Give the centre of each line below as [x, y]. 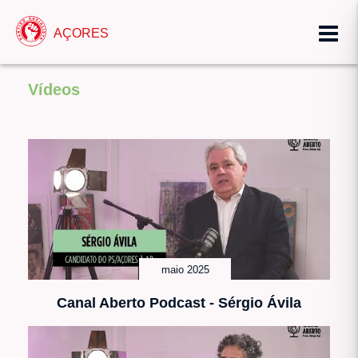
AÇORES [81, 32]
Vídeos [54, 89]
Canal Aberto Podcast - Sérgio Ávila [179, 302]
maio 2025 [185, 270]
